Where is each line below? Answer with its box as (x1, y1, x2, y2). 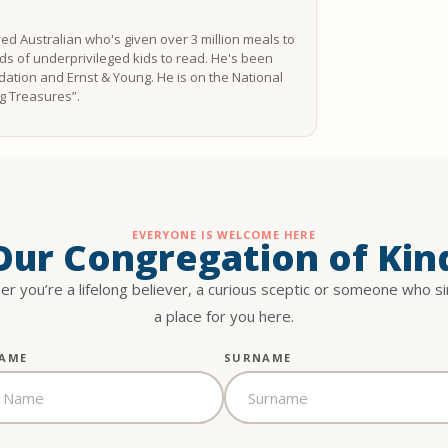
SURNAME (224, 350, 292, 366)
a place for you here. (154, 306, 294, 327)
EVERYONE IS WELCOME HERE (131, 227, 317, 243)
